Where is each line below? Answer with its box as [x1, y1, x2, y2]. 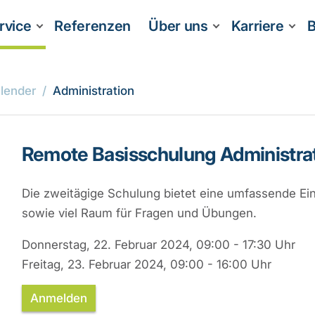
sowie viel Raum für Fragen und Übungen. [21, 206, 257, 220]
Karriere [231, 18, 284, 34]
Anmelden [30, 291, 87, 305]
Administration [53, 84, 134, 98]
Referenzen [54, 18, 131, 34]
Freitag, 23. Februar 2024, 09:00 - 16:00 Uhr [21, 257, 271, 271]
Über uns [148, 18, 208, 34]
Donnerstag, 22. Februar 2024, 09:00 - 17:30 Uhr [21, 238, 295, 252]
